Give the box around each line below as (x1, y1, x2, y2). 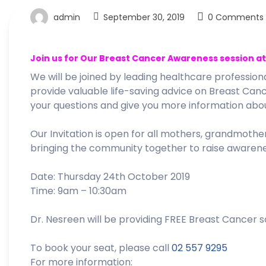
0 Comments (208, 11, 264, 23)
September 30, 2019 (100, 11, 185, 23)
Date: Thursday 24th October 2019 (30, 170, 190, 184)
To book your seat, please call (30, 241, 172, 255)
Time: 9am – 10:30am (30, 184, 126, 198)
